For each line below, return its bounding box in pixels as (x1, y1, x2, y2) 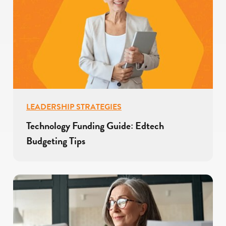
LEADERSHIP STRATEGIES (26, 101, 122, 114)
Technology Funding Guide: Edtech (26, 118, 164, 134)
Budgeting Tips (26, 133, 85, 149)
